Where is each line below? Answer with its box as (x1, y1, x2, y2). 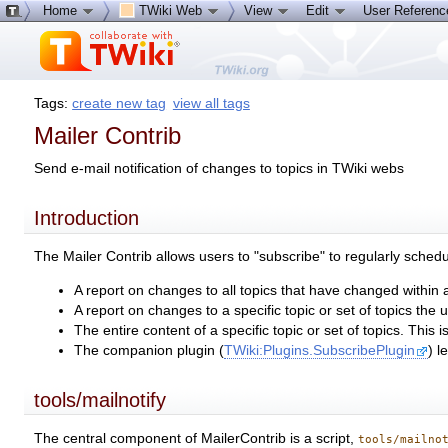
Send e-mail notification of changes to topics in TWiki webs (34, 160, 405, 176)
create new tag (72, 95, 167, 111)
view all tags (172, 95, 250, 111)
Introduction (34, 206, 140, 229)
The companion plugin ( (74, 342, 225, 358)
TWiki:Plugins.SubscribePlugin (224, 342, 416, 358)
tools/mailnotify (34, 388, 167, 411)
